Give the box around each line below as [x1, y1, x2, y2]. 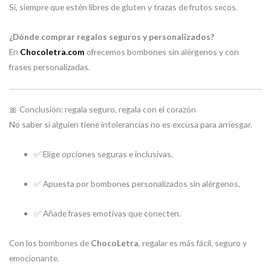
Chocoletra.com [20, 46, 85, 57]
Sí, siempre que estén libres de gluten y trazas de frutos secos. [9, 1, 238, 12]
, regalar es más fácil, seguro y [139, 237, 247, 248]
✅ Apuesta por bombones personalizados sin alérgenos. [34, 178, 241, 189]
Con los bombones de [9, 237, 91, 248]
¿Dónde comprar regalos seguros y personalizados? [9, 31, 214, 42]
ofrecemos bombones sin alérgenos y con [85, 46, 239, 57]
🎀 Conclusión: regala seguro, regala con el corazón [9, 104, 196, 115]
